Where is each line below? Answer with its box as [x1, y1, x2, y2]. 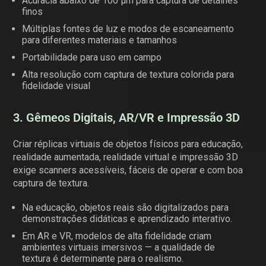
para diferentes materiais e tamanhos [22, 34, 178, 46]
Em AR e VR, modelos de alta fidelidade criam [22, 230, 212, 242]
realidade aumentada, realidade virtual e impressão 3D [13, 151, 239, 163]
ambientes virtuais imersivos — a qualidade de [22, 241, 216, 253]
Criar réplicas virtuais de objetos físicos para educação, [13, 138, 243, 150]
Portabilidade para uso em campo [22, 51, 162, 63]
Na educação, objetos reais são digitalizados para [22, 201, 229, 213]
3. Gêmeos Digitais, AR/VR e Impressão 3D [13, 110, 240, 125]
